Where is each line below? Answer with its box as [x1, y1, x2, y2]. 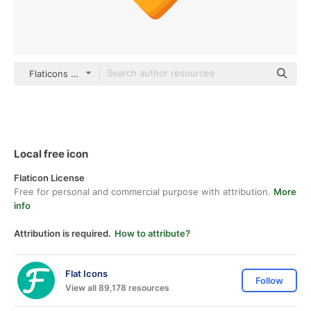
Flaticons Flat [29, 68, 87, 79]
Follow [255, 275, 283, 286]
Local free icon [14, 147, 88, 160]
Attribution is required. [14, 228, 111, 239]
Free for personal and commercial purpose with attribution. [14, 186, 274, 197]
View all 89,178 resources [65, 282, 169, 293]
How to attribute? [115, 228, 190, 239]
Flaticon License [14, 172, 85, 183]
